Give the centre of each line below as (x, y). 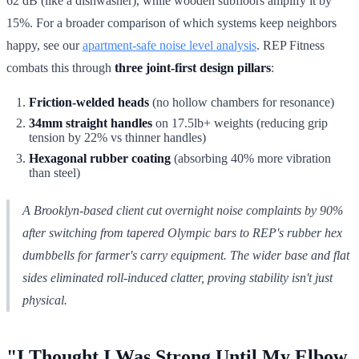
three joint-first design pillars (193, 67)
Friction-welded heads (89, 102)
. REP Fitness (290, 45)
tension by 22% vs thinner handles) (117, 137)
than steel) (54, 172)
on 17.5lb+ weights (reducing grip (240, 123)
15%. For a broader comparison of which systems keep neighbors (171, 22)
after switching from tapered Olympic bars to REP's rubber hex (182, 232)
